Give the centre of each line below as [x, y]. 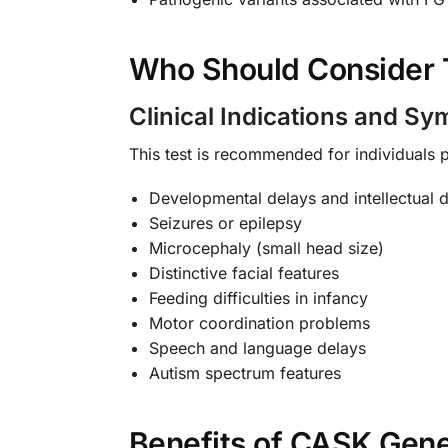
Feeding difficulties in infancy [258, 298]
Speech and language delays [257, 348]
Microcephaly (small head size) [266, 248]
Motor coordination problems [259, 323]
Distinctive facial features [243, 273]
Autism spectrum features [244, 373]
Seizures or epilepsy [225, 223]
